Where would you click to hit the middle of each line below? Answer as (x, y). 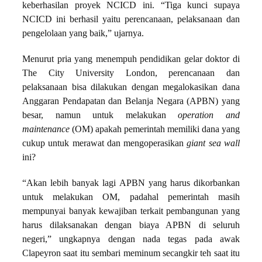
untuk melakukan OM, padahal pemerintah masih (131, 197)
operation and (209, 116)
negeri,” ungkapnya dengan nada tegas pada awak (131, 239)
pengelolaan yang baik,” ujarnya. (83, 34)
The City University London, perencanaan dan (131, 73)
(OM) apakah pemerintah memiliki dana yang (155, 130)
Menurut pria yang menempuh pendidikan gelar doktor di (131, 59)
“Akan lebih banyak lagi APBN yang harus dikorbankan (131, 183)
